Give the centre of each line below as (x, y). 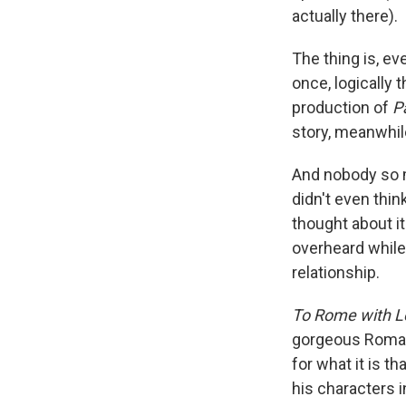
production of (342, 107)
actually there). (345, 15)
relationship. (336, 272)
